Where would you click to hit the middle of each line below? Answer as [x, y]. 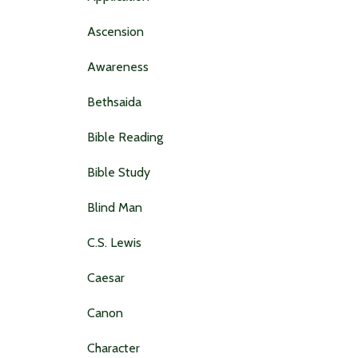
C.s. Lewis [114, 242]
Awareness [117, 66]
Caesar [105, 277]
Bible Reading [125, 137]
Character [113, 348]
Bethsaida [114, 101]
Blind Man [114, 207]
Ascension [115, 31]
